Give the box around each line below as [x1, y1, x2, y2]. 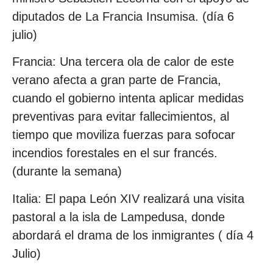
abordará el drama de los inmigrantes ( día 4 [12, 228, 253, 242]
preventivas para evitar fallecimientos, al [12, 110, 229, 124]
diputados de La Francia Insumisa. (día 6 [12, 9, 234, 23]
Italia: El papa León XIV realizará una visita [12, 191, 244, 205]
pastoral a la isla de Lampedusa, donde [12, 210, 225, 224]
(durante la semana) [12, 165, 122, 179]
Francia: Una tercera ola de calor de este [12, 55, 234, 69]
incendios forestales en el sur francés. [12, 146, 218, 160]
